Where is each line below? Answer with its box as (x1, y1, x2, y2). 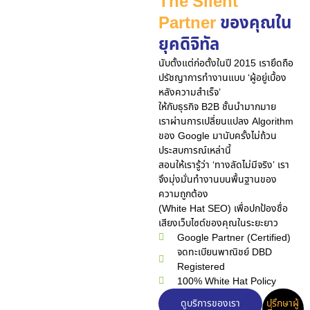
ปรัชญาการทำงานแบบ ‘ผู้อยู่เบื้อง (158, 70, 286, 85)
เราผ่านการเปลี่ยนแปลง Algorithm (158, 113, 293, 129)
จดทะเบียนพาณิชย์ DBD (177, 244, 273, 259)
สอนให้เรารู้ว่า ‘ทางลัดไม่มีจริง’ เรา (158, 157, 289, 172)
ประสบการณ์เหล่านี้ (158, 143, 231, 158)
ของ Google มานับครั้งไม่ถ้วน (158, 128, 277, 143)
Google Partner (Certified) (177, 230, 291, 245)
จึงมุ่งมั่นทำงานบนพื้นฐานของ (158, 172, 277, 187)
